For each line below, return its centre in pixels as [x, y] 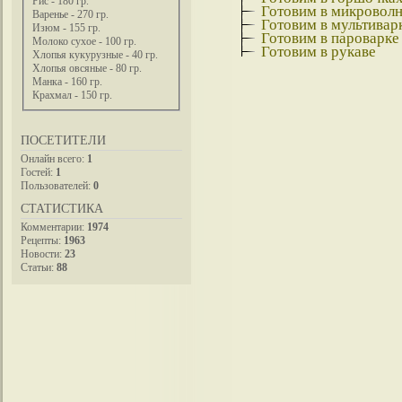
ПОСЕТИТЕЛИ [63, 140]
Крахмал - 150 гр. [72, 96]
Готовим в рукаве [319, 52]
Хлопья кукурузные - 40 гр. [95, 55]
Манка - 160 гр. [67, 82]
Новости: [43, 253]
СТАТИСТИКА [62, 208]
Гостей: [38, 172]
